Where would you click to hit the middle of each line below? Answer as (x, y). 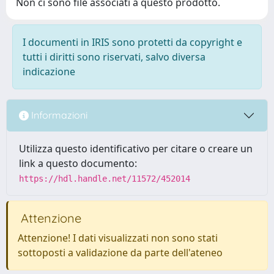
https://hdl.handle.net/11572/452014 (105, 178)
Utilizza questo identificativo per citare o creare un (136, 148)
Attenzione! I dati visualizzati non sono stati (118, 238)
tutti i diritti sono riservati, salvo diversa (114, 57)
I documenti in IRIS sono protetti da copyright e (132, 42)
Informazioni (58, 115)
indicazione (49, 71)
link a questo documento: (78, 163)
